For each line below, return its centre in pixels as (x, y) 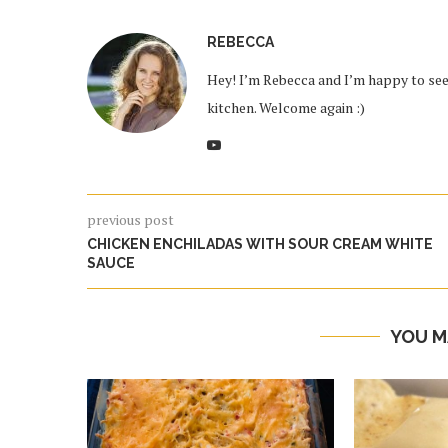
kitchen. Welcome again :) (286, 107)
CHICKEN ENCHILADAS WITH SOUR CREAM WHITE (260, 244)
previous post (130, 219)
